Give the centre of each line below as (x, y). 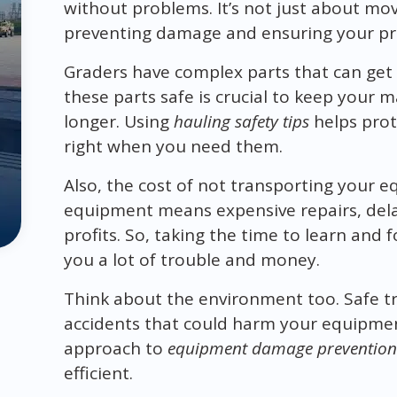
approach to (115, 348)
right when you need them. (173, 146)
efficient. (98, 373)
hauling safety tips (241, 121)
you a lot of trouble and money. (191, 259)
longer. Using (118, 121)
